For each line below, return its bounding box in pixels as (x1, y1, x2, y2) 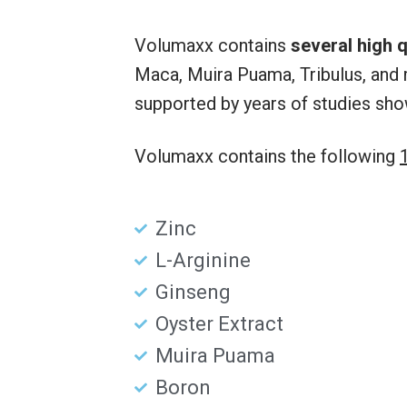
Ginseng (154, 281, 231, 304)
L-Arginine (154, 249, 251, 273)
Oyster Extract (154, 313, 283, 336)
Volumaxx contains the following (134, 145, 400, 168)
